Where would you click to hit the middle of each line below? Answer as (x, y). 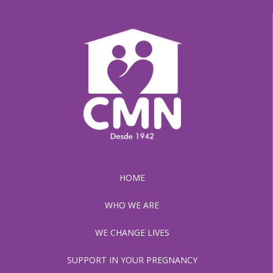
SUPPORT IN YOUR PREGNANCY (132, 260)
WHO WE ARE (132, 205)
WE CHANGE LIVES (132, 232)
